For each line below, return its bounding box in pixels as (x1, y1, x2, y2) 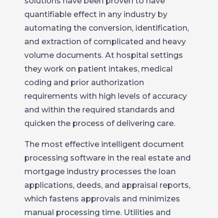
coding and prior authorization (24, 77, 144, 87)
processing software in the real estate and (24, 153, 191, 163)
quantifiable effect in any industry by (24, 9, 167, 19)
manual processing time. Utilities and (24, 207, 171, 217)
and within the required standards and (24, 105, 175, 114)
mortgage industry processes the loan (24, 166, 176, 176)
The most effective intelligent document (24, 139, 184, 149)
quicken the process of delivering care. (24, 118, 175, 128)
